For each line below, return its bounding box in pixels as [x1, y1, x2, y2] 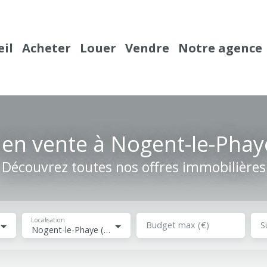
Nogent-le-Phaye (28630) [103, 224, 110, 235]
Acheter [22, 39, 71, 56]
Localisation [31, 216, 64, 224]
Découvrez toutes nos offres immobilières [1, 157, 266, 176]
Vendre [125, 39, 169, 56]
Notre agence [178, 39, 262, 56]
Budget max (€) [145, 219, 209, 231]
